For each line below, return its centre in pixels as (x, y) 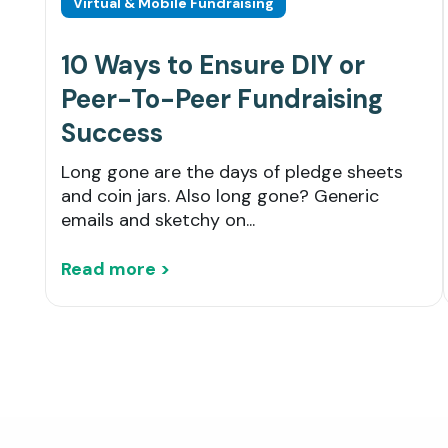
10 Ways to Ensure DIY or (213, 65)
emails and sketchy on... (158, 220)
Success (112, 133)
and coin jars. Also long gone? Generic (220, 196)
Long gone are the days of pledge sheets (232, 172)
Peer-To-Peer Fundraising (222, 99)
